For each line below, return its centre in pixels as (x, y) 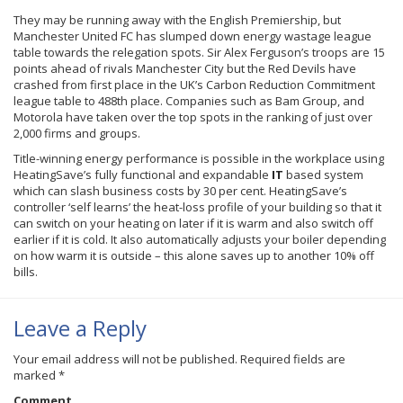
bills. (26, 272)
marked (36, 375)
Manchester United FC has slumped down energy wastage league (193, 36)
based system (325, 175)
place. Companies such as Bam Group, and (246, 101)
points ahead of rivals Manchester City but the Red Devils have (185, 68)
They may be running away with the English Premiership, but (177, 20)
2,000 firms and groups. (77, 133)
